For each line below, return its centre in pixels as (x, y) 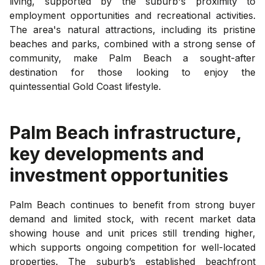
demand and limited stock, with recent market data (132, 219)
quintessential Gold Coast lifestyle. (85, 86)
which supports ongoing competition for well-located (132, 247)
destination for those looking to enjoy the (132, 72)
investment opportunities (119, 175)
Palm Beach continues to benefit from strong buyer (132, 204)
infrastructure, (175, 132)
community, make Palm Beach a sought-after (132, 58)
